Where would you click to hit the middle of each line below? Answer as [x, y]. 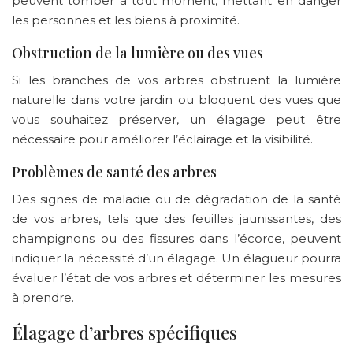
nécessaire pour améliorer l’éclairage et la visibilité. [162, 139]
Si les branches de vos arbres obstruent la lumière [176, 80]
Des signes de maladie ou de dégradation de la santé [176, 199]
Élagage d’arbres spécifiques [124, 332]
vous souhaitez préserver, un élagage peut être [176, 119]
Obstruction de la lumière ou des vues [137, 52]
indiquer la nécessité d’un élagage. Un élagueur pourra [176, 258]
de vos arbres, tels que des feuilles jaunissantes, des [176, 218]
